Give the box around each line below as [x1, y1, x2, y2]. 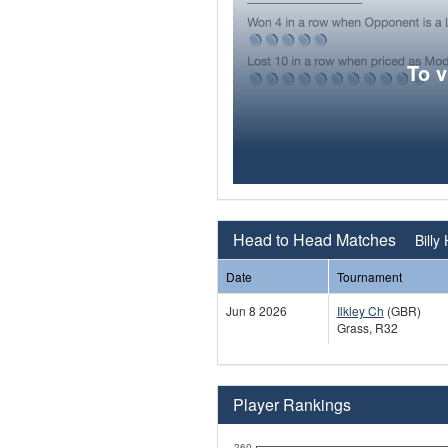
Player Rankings [232, 392, 351, 416]
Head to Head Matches [232, 227, 400, 251]
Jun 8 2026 [225, 301, 287, 319]
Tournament [336, 267, 402, 285]
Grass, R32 [336, 318, 398, 336]
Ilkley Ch [336, 301, 384, 319]
